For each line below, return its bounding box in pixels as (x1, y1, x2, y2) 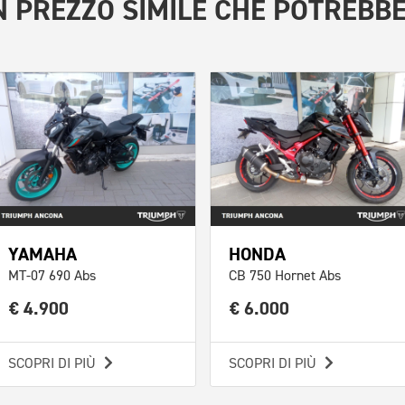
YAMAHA (7, 243, 77, 267)
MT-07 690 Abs (7, 269, 96, 285)
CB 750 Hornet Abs (228, 269, 341, 285)
